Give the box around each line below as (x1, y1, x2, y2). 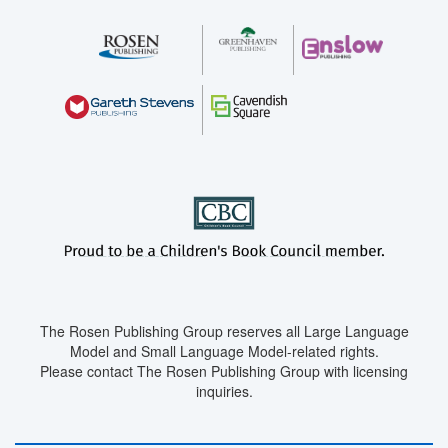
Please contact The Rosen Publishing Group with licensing (40, 360, 408, 381)
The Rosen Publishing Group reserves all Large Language (39, 320, 409, 341)
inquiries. (195, 380, 253, 401)
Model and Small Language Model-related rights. (69, 340, 379, 361)
